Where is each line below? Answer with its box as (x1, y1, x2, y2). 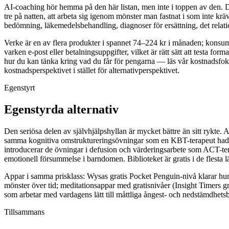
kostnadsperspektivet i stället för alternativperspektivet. (4, 66, 179, 75)
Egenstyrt (4, 83, 35, 93)
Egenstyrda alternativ (4, 103, 119, 117)
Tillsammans (4, 207, 44, 216)
